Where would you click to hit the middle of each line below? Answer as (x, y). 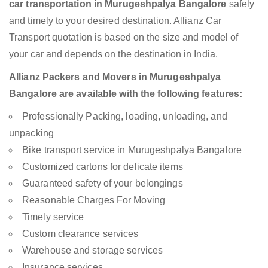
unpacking (31, 133)
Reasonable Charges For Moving (94, 200)
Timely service (53, 217)
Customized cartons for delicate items (103, 167)
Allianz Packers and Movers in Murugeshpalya (115, 77)
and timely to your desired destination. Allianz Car (115, 21)
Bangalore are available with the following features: (126, 94)
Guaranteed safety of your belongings (103, 184)
